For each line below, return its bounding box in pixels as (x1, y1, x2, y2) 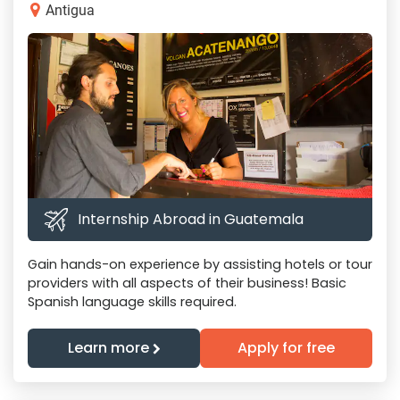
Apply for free (237, 337, 335, 359)
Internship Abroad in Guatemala (78, 209, 304, 230)
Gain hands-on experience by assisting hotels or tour (28, 255, 372, 274)
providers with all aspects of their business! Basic (28, 274, 346, 293)
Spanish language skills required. (28, 293, 237, 312)
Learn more (67, 337, 153, 359)
